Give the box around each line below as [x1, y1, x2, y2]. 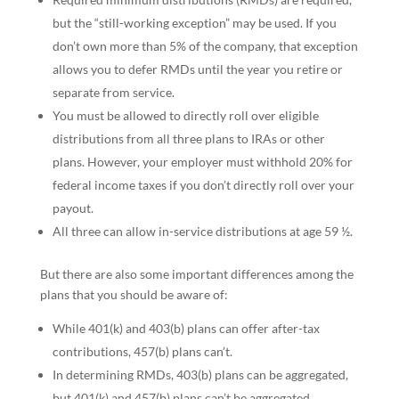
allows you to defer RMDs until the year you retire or [52, 61, 343, 77]
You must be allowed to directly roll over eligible [52, 108, 319, 123]
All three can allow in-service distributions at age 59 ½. [52, 224, 353, 239]
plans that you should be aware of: [39, 287, 228, 302]
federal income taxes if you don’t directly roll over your [52, 177, 354, 192]
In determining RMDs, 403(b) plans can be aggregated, [52, 367, 348, 382]
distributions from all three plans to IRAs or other [52, 131, 325, 146]
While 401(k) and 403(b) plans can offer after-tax [52, 321, 320, 336]
